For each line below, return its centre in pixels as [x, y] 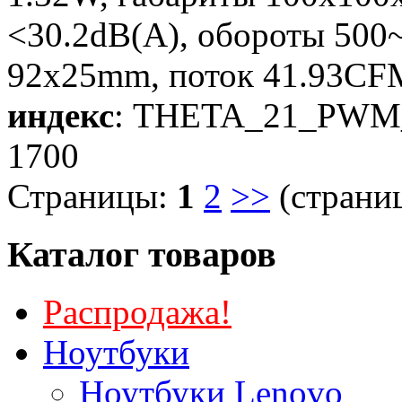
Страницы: [92, 196]
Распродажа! [137, 312]
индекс [61, 115]
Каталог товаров [142, 254]
